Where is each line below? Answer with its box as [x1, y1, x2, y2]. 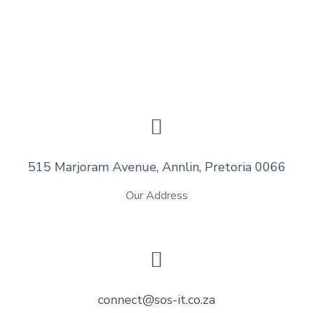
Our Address [125, 188, 188, 204]
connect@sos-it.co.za [98, 291, 215, 309]
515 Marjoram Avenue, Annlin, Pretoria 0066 [27, 159, 286, 176]
